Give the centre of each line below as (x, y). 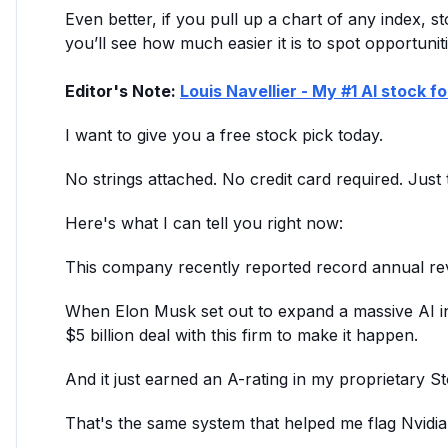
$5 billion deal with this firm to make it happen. (241, 335)
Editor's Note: (122, 91)
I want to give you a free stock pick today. (224, 135)
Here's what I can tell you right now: (204, 223)
